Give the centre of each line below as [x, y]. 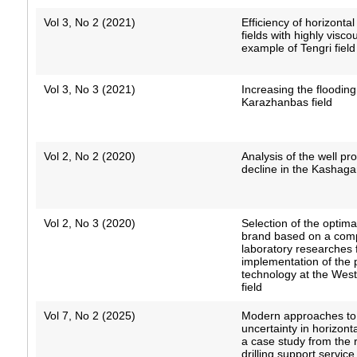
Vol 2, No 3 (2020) [89, 224]
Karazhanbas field [287, 102]
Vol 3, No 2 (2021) [89, 23]
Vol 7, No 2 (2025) [89, 316]
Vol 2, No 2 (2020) [89, 157]
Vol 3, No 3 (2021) [89, 90]
